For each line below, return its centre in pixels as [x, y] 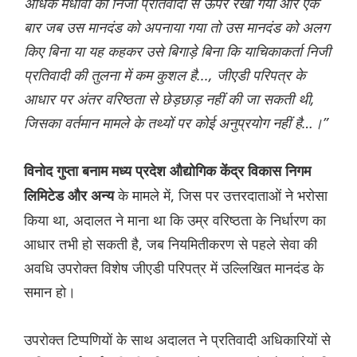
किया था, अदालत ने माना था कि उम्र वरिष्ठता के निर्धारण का [175, 220]
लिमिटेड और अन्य [71, 196]
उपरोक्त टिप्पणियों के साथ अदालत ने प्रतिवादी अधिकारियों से [177, 340]
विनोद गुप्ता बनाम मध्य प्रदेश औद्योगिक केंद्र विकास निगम [167, 172]
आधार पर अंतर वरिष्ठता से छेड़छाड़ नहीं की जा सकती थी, [169, 99]
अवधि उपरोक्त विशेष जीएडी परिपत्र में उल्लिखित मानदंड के [174, 268]
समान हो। [50, 292]
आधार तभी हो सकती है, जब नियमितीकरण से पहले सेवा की [171, 244]
